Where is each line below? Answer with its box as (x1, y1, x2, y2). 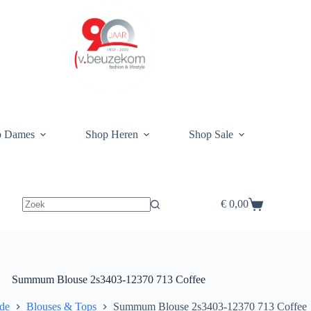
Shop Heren (85, 128, 139, 140)
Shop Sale (189, 128, 234, 140)
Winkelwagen (219, 203, 280, 215)
